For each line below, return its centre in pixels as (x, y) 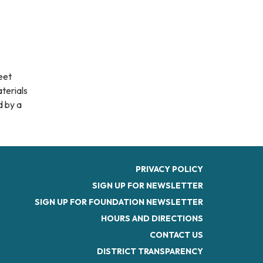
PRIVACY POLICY (169, 169)
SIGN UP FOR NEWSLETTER (148, 185)
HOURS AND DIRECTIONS (152, 218)
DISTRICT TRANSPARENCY (150, 251)
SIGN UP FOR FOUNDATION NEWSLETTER (119, 202)
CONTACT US (176, 235)
